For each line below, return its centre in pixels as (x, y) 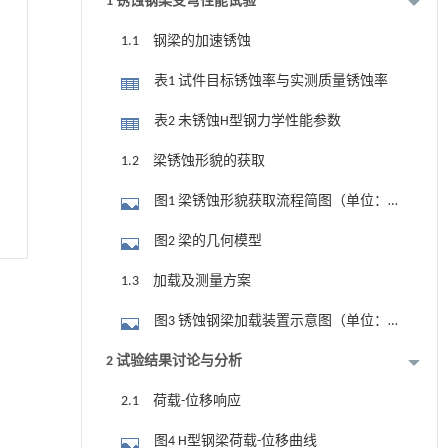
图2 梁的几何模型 (207, 241)
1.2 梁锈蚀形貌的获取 (192, 161)
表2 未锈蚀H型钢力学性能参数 (247, 121)
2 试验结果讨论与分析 (173, 361)
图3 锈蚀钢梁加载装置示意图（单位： (270, 321)
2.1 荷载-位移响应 (180, 401)
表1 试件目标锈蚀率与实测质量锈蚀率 (270, 81)
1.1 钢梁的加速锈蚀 (185, 41)
